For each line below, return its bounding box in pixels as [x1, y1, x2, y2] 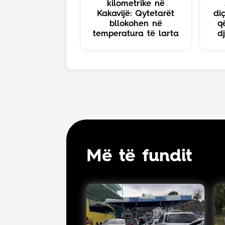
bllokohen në [109, 19, 162, 28]
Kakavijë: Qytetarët [97, 9, 175, 18]
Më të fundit [86, 147, 192, 165]
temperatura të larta [92, 29, 179, 38]
